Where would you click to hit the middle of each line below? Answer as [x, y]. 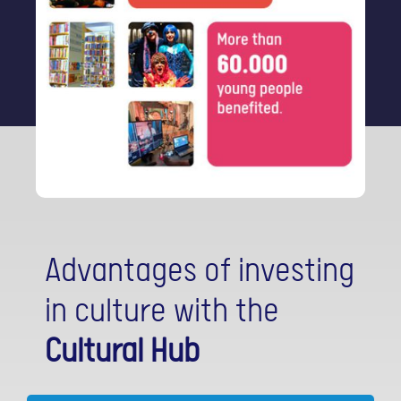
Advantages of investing [200, 271]
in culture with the [162, 311]
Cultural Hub [122, 352]
